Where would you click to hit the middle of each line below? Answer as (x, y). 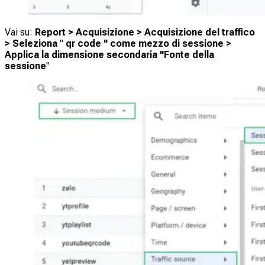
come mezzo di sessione (168, 44)
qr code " (87, 44)
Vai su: (20, 33)
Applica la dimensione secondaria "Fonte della (109, 55)
